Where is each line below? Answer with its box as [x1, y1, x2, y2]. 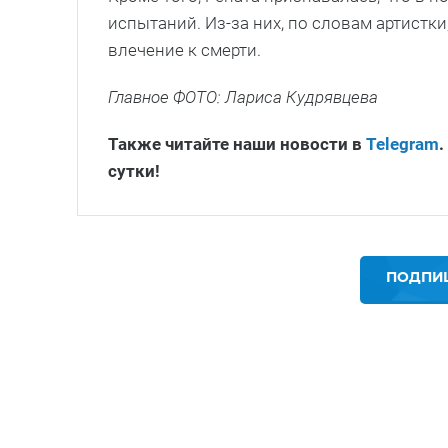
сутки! [108, 160, 160, 181]
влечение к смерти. [108, 39, 261, 60]
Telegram [366, 133, 439, 154]
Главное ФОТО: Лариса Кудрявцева [108, 86, 378, 107]
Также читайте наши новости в [108, 133, 366, 154]
